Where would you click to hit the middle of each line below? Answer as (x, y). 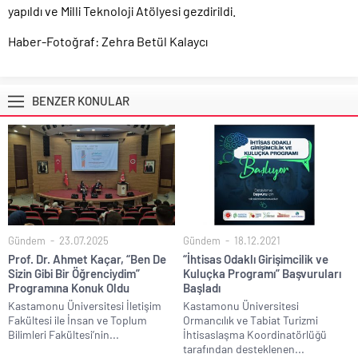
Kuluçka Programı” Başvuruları (262, 273)
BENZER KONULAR (81, 101)
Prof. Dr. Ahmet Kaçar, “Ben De (87, 259)
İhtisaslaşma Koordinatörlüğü (255, 334)
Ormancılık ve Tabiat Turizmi (251, 320)
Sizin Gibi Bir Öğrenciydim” (74, 273)
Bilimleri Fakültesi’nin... (64, 334)
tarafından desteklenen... (244, 348)
